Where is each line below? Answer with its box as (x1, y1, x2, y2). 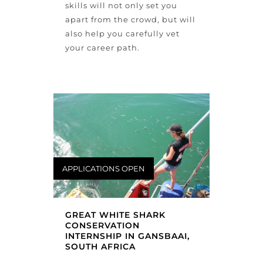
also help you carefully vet (65, 29, 180, 39)
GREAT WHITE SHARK (65, 210, 166, 221)
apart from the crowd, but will (65, 15, 195, 25)
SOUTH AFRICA (65, 241, 136, 252)
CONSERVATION (65, 220, 140, 231)
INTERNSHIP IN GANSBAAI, (65, 231, 190, 242)
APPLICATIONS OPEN (62, 163, 145, 173)
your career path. (65, 43, 140, 53)
